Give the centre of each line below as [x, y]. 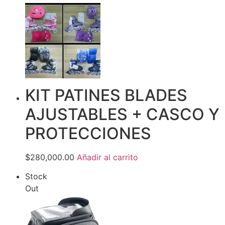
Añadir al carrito [107, 157]
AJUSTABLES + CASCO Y [122, 114]
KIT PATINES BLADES [106, 95]
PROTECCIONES [88, 133]
